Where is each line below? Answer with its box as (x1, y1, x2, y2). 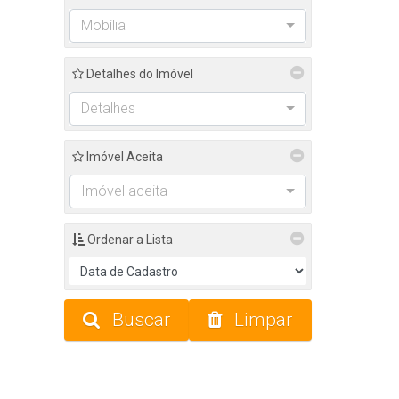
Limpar (230, 309, 293, 330)
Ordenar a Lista (85, 232, 173, 247)
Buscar (108, 309, 171, 330)
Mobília (81, 17, 126, 34)
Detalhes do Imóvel (84, 67, 193, 81)
